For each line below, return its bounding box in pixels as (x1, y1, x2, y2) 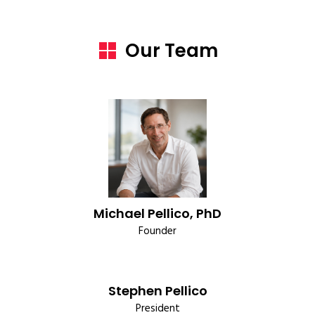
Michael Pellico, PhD (94, 205, 221, 222)
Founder (139, 222, 176, 240)
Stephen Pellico (108, 282, 207, 300)
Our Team (125, 38, 218, 63)
